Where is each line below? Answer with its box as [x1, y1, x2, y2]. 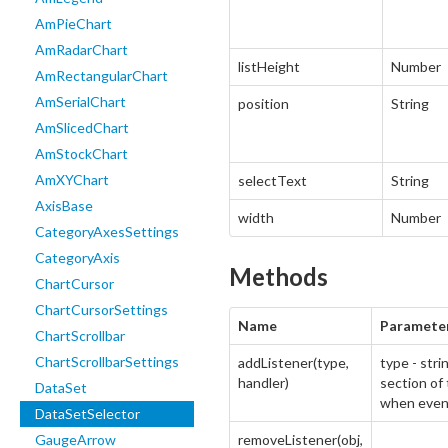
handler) [238, 374, 289, 391]
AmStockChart [35, 145, 128, 162]
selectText [238, 172, 307, 189]
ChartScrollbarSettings [35, 353, 179, 370]
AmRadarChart [35, 41, 128, 58]
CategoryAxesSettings [35, 223, 179, 240]
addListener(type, [238, 354, 349, 371]
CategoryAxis [35, 249, 120, 266]
